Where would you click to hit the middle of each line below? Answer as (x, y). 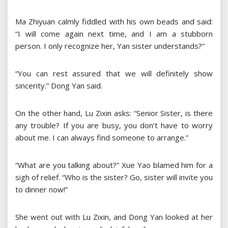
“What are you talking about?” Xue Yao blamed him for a (114, 165)
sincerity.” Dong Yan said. (59, 86)
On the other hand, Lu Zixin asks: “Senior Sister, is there (114, 113)
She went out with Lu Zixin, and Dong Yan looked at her (114, 217)
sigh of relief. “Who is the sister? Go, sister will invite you (114, 177)
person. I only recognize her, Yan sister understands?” (110, 46)
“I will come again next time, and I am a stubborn (114, 34)
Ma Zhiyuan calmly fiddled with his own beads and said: (114, 22)
